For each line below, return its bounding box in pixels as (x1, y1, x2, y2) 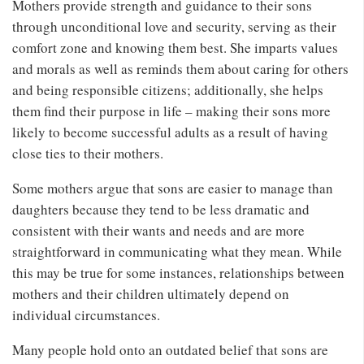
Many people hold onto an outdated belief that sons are (12, 340, 328, 359)
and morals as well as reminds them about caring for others (12, 58, 349, 78)
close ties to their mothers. (12, 143, 163, 162)
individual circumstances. (12, 305, 160, 324)
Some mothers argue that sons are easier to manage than (12, 178, 333, 197)
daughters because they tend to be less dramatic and (12, 199, 310, 219)
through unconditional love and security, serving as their (12, 16, 336, 36)
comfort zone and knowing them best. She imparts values (12, 37, 338, 57)
